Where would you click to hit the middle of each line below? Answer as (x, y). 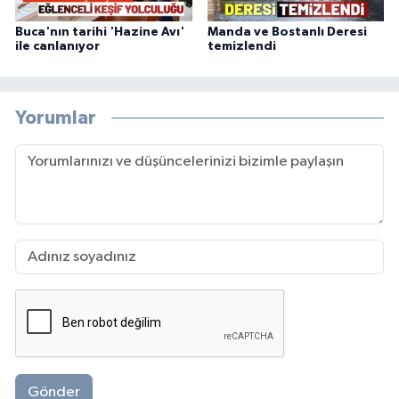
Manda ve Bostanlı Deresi (287, 33)
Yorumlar (56, 118)
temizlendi (241, 47)
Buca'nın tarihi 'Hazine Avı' (100, 33)
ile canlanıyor (57, 47)
